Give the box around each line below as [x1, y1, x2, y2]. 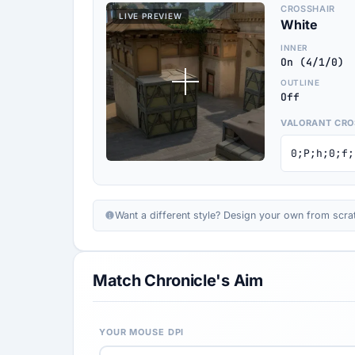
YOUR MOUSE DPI [99, 326, 185, 338]
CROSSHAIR [281, 3, 335, 14]
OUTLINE [281, 78, 320, 87]
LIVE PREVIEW [119, 11, 182, 21]
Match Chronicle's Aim [93, 271, 263, 290]
